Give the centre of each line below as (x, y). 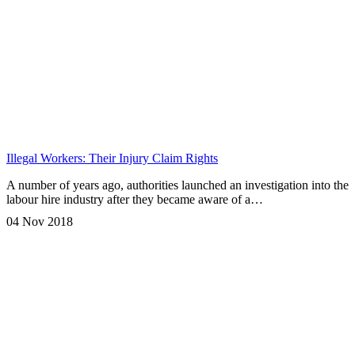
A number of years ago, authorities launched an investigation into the (177, 185)
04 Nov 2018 (40, 222)
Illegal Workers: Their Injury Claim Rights (112, 158)
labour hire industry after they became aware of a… (135, 200)
